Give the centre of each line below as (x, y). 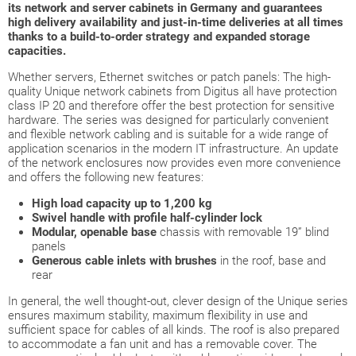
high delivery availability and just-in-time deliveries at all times (176, 22)
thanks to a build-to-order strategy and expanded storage (159, 36)
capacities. (37, 50)
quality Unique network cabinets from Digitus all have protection (172, 91)
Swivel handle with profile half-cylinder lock (147, 217)
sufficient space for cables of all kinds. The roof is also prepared (174, 329)
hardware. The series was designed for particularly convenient (168, 120)
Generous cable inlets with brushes (124, 260)
